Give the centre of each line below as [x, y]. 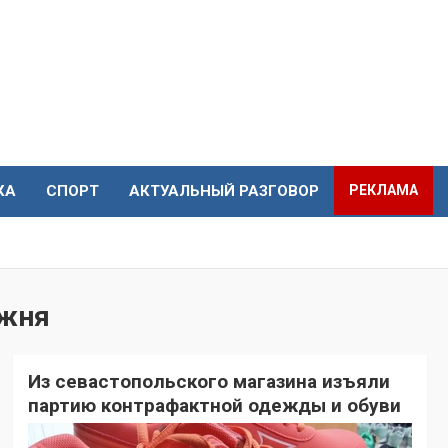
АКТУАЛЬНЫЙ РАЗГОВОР [224, 191]
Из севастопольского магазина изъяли [208, 382]
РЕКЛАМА [383, 190]
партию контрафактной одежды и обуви [214, 406]
